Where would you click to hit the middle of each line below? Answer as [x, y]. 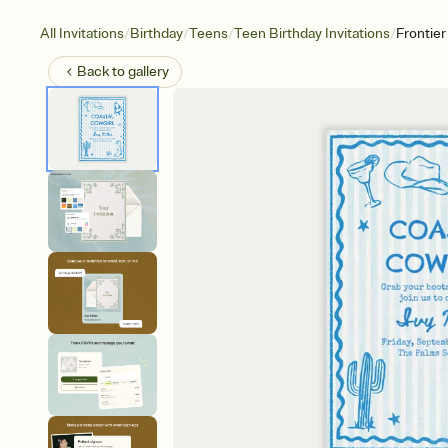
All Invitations [82, 33]
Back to [102, 71]
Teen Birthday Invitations [312, 33]
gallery [148, 71]
